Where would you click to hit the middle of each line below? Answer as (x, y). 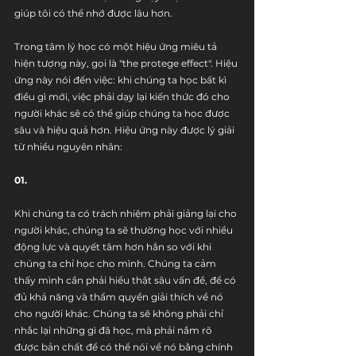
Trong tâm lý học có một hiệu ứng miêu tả (117, 46)
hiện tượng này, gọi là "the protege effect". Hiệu (127, 63)
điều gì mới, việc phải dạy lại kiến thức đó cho (123, 97)
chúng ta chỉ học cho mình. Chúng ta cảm (116, 263)
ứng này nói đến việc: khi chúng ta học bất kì (122, 80)
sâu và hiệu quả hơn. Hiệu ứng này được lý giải (126, 130)
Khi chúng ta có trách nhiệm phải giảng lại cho (127, 213)
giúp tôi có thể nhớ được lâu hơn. (93, 13)
